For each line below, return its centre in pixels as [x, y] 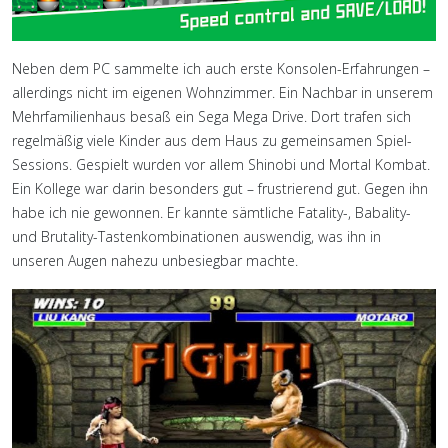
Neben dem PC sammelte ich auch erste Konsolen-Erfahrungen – [221, 68]
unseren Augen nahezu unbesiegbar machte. [155, 260]
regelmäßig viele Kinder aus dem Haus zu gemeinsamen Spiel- [212, 140]
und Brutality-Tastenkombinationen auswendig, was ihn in [196, 236]
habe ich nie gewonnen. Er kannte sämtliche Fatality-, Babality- [211, 212]
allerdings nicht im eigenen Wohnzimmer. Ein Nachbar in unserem [222, 92]
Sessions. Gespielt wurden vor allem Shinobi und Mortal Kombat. [221, 164]
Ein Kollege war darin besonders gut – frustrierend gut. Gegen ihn [220, 188]
